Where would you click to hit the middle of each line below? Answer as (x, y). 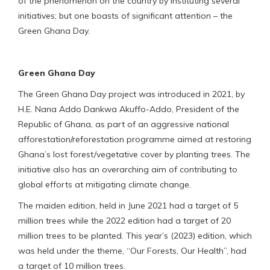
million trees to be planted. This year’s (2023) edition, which (135, 235)
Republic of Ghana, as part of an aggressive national (124, 124)
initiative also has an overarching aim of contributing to (128, 169)
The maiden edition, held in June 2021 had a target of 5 (128, 205)
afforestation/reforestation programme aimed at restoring (135, 139)
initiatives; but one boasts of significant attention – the (125, 15)
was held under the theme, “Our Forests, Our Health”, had (132, 250)
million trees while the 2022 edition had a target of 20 (124, 220)
